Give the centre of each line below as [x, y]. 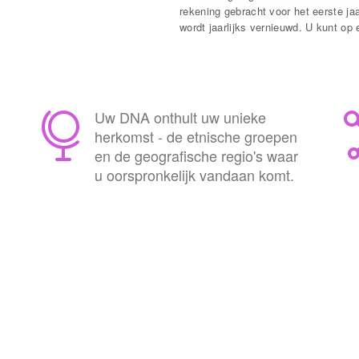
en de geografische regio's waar [196, 155]
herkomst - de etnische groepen [196, 136]
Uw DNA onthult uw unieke [180, 117]
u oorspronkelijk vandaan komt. [194, 175]
